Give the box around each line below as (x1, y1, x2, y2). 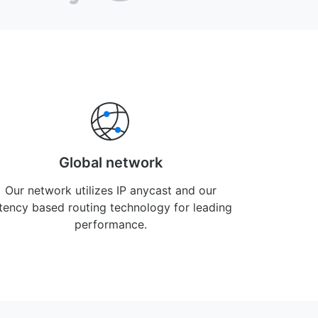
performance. (75, 217, 147, 231)
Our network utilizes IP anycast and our (5, 183, 216, 197)
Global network (59, 154, 163, 171)
